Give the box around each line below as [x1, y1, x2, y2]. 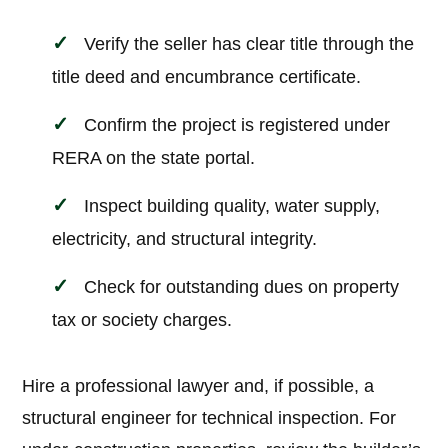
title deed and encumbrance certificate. [52, 67, 362, 88]
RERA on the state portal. [52, 148, 256, 169]
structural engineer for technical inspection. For [22, 408, 397, 429]
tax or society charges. [52, 310, 233, 331]
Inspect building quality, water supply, [84, 196, 381, 217]
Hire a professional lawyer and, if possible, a [22, 376, 375, 397]
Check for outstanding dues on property [84, 277, 400, 298]
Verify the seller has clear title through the [84, 34, 415, 55]
